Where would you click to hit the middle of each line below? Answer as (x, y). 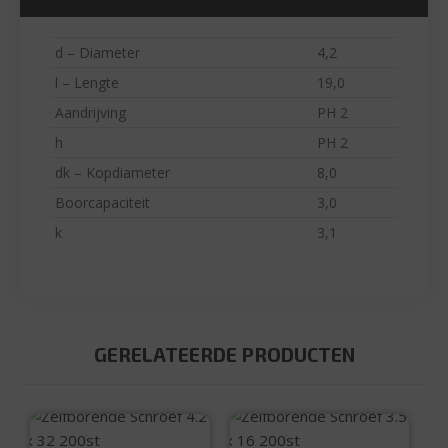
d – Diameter (97, 53)
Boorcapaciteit (102, 203)
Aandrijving (90, 113)
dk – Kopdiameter (112, 173)
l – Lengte (87, 83)
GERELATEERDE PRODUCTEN (224, 355)
